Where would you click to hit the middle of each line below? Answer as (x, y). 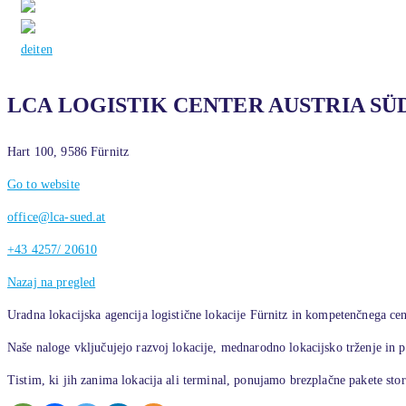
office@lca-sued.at (57, 217)
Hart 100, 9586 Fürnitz (68, 152)
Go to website (43, 184)
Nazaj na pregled (52, 282)
